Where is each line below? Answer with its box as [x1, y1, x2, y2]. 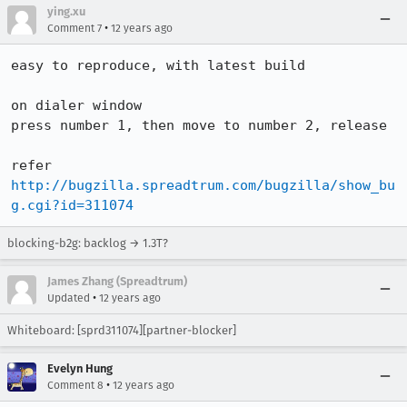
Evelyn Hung [47, 362, 113, 375]
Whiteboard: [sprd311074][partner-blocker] [7, 323, 236, 337]
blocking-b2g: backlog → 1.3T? [7, 236, 168, 250]
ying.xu [47, 5, 85, 18]
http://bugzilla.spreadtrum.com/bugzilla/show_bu [11, 177, 395, 194]
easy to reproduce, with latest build [11, 57, 305, 74]
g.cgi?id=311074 [11, 197, 134, 213]
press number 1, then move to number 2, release [11, 117, 387, 134]
